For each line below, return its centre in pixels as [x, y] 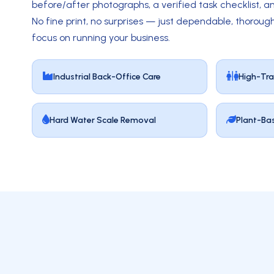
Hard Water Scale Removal [103, 120]
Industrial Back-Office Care [107, 77]
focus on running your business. [101, 38]
